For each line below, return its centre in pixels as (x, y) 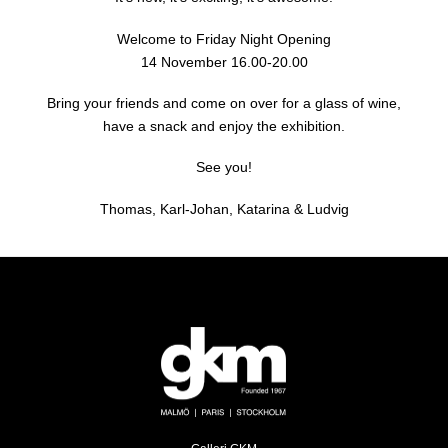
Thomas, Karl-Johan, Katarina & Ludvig (224, 208)
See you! (224, 167)
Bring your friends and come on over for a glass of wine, (224, 103)
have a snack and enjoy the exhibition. (224, 126)
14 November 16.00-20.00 (224, 61)
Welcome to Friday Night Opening (224, 38)
